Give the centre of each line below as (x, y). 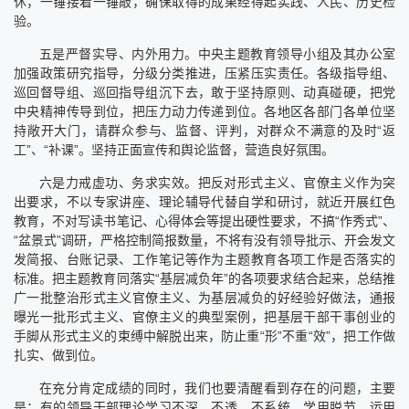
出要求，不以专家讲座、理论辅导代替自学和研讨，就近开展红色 (204, 201)
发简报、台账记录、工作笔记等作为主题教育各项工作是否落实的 (204, 259)
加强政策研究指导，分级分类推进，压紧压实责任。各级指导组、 (204, 73)
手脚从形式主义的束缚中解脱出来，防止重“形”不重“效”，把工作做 (204, 336)
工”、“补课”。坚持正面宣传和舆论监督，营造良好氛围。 (174, 149)
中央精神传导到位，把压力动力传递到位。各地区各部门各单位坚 (204, 111)
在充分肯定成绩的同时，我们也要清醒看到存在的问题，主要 (217, 388)
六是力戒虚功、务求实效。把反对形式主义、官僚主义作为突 (217, 182)
